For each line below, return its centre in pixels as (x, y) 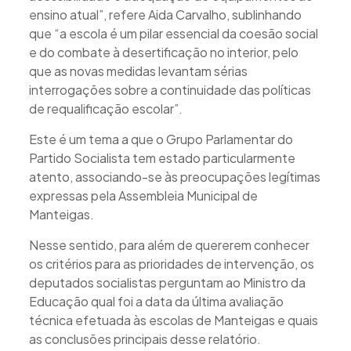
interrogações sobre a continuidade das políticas (170, 89)
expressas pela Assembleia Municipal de (143, 195)
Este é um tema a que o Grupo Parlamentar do (161, 139)
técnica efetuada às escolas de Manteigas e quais (173, 320)
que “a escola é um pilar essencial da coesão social (173, 33)
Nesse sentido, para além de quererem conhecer (169, 244)
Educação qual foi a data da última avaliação (156, 301)
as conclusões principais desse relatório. (145, 338)
